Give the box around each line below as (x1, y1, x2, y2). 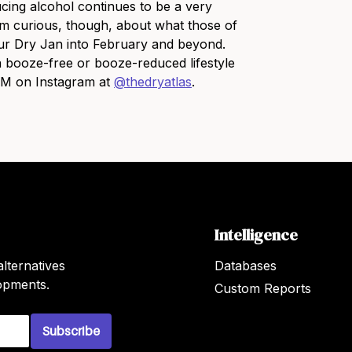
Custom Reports (214, 280, 311, 296)
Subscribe (42, 323, 100, 339)
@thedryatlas (114, 74, 192, 90)
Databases (214, 258, 277, 273)
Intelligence (214, 224, 298, 246)
